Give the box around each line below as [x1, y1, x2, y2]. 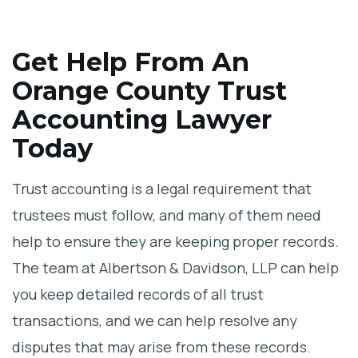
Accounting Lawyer [12, 104, 272, 136]
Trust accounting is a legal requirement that [12, 179, 312, 199]
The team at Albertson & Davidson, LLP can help [12, 258, 339, 278]
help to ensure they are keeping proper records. [12, 232, 339, 252]
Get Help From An [12, 46, 249, 78]
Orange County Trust [12, 75, 287, 107]
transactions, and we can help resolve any [12, 311, 297, 331]
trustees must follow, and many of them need [12, 205, 321, 225]
